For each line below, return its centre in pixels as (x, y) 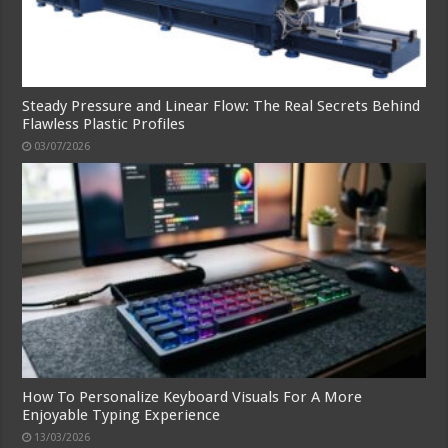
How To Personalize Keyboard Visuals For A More (192, 396)
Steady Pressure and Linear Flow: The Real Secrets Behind (221, 105)
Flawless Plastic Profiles (104, 123)
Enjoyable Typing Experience (121, 414)
